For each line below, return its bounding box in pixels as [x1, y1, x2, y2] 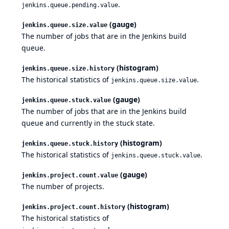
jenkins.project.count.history [21, 203, 125, 211]
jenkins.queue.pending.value [21, 2, 118, 9]
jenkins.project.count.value [21, 172, 118, 179]
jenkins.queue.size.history [21, 65, 114, 73]
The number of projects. [21, 181, 104, 192]
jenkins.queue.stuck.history [21, 140, 118, 148]
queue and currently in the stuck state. [21, 118, 155, 128]
